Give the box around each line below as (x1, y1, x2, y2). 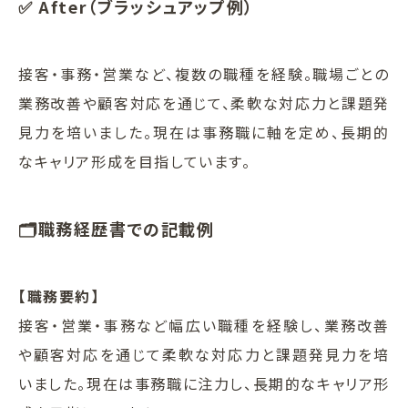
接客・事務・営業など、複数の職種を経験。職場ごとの (18, 62, 390, 85)
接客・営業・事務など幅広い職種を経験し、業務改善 (18, 313, 390, 336)
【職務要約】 (18, 284, 100, 307)
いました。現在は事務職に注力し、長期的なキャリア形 (18, 372, 391, 394)
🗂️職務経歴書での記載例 (18, 216, 215, 240)
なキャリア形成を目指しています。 (18, 149, 251, 172)
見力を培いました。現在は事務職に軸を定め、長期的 (18, 120, 390, 143)
